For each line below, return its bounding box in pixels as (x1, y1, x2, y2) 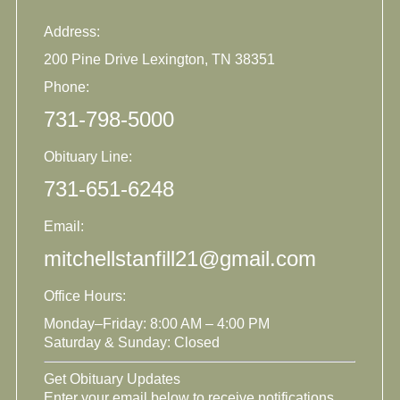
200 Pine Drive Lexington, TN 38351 (44, 51, 275, 67)
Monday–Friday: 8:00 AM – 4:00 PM (44, 315, 270, 331)
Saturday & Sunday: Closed (44, 334, 220, 350)
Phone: (44, 79, 89, 95)
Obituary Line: (44, 148, 132, 164)
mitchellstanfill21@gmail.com (44, 246, 316, 271)
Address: (44, 23, 100, 39)
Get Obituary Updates (44, 371, 180, 387)
